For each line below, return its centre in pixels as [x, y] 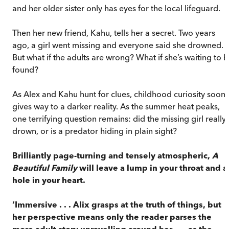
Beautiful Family [45, 167]
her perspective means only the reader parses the [112, 216]
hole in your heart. [49, 180]
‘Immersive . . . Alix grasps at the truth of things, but [117, 204]
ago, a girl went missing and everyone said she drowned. [118, 45]
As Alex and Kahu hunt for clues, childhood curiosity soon [119, 94]
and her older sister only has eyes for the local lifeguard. [116, 8]
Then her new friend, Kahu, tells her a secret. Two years [114, 32]
